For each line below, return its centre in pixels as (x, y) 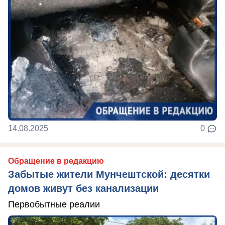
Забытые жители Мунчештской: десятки (109, 174)
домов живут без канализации (83, 188)
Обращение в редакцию (56, 161)
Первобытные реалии (54, 204)
